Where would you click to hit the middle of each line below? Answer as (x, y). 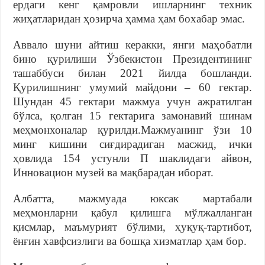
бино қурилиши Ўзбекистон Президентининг (132, 59)
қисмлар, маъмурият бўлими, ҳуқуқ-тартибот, (132, 227)
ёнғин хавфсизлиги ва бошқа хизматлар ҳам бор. (130, 241)
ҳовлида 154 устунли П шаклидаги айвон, (132, 158)
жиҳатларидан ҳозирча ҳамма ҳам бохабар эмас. (129, 18)
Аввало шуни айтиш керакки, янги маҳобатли (132, 44)
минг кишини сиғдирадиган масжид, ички (132, 144)
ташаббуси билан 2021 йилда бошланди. (132, 73)
